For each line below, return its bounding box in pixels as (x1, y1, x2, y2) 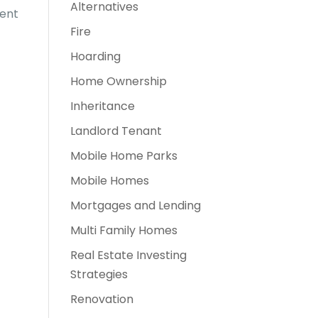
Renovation (70, 291, 133, 307)
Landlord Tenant (70, 123, 162, 139)
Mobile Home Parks (70, 148, 177, 164)
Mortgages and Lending (70, 197, 201, 214)
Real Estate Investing (70, 247, 187, 263)
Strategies (70, 266, 128, 283)
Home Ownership (70, 73, 167, 89)
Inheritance (70, 98, 135, 114)
